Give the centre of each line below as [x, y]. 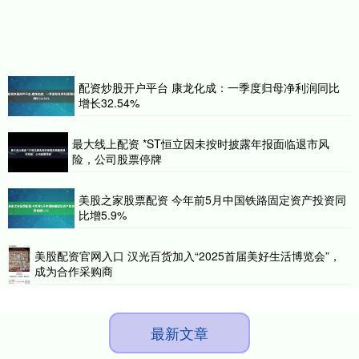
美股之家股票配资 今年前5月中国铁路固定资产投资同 [213, 199]
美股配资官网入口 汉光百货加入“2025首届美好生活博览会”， [188, 255]
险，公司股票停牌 [117, 158]
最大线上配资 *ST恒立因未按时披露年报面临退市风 [201, 143]
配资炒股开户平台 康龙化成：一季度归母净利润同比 [210, 87]
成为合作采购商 [74, 270]
